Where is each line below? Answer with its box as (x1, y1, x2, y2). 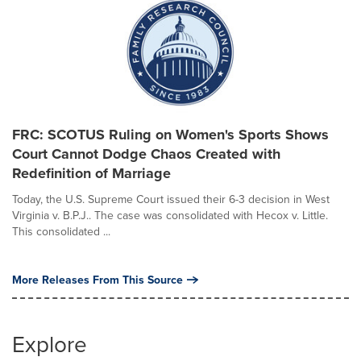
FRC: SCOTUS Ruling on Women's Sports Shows (12, 124, 329, 145)
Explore (12, 328, 87, 359)
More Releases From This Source (12, 272, 183, 288)
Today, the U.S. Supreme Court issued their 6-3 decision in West (12, 191, 330, 207)
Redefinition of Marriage (12, 163, 171, 184)
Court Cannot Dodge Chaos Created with (12, 143, 280, 164)
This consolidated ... (12, 223, 110, 239)
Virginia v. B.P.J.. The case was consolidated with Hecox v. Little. (12, 207, 328, 223)
